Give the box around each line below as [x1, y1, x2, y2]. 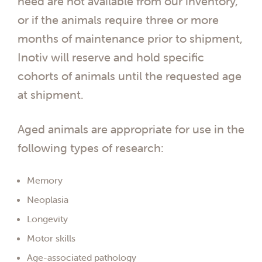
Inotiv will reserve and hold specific [18, 49, 204, 64]
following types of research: [18, 140, 164, 156]
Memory [27, 174, 63, 187]
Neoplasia [27, 194, 68, 206]
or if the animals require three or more [18, 12, 219, 27]
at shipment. [18, 87, 84, 102]
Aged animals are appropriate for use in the [18, 122, 244, 137]
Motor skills [27, 232, 75, 244]
